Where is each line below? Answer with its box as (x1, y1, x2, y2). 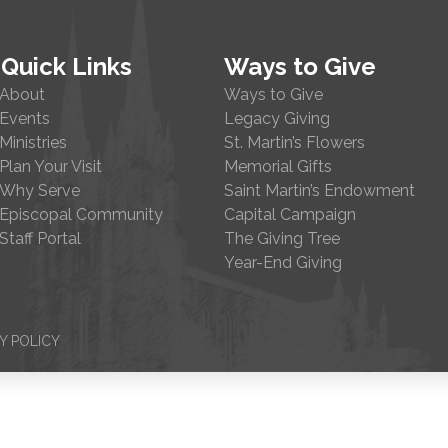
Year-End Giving (223, 253, 342, 272)
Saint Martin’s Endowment (223, 181, 415, 200)
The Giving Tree (223, 229, 340, 248)
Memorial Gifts (223, 157, 332, 176)
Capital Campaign (223, 205, 356, 224)
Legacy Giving (223, 109, 330, 128)
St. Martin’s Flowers (223, 133, 365, 152)
